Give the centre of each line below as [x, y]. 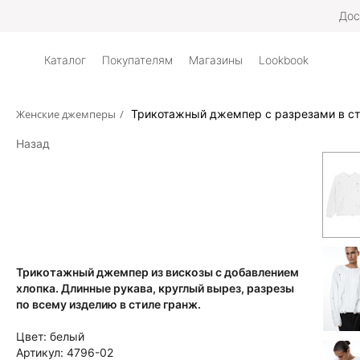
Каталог [65, 60]
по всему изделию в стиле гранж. [108, 304]
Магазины [216, 60]
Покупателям [137, 60]
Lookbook [284, 60]
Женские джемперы [66, 114]
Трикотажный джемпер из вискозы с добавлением [157, 272]
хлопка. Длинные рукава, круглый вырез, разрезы [155, 288]
